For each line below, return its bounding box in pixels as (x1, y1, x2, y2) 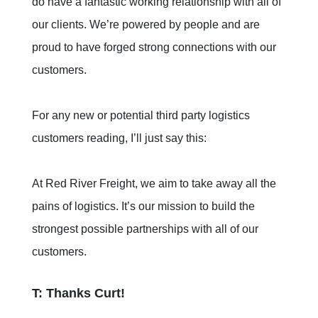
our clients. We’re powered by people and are (32, 18, 260, 31)
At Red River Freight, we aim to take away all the (32, 177, 276, 190)
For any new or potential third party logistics (32, 109, 250, 122)
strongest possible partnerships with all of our (32, 223, 258, 236)
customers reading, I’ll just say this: (32, 132, 209, 145)
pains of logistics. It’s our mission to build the (32, 200, 255, 213)
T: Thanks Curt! (32, 286, 128, 301)
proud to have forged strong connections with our (32, 41, 276, 54)
